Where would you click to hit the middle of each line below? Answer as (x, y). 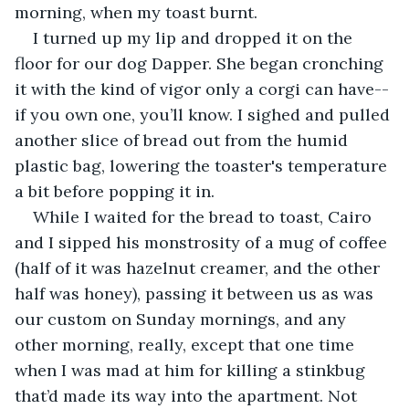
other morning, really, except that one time (187, 344)
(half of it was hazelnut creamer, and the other (199, 267)
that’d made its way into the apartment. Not (188, 395)
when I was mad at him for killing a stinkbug (192, 370)
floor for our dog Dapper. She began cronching (201, 63)
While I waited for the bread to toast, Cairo (204, 216)
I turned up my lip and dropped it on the (195, 37)
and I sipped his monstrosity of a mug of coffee (203, 242)
